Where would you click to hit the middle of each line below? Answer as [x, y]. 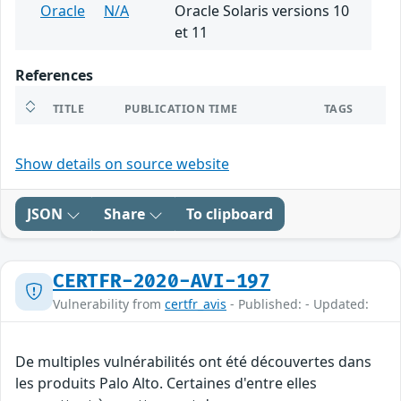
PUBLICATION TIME [181, 109]
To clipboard [230, 214]
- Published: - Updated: [298, 304]
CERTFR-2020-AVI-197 [162, 282]
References [54, 76]
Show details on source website [122, 164]
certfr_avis [196, 304]
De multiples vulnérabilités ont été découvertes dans [193, 362]
